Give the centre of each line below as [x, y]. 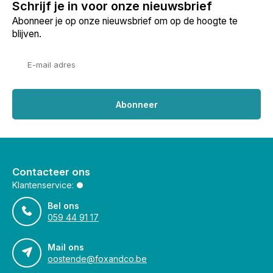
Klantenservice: [43, 185]
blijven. [27, 34]
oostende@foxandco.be [97, 259]
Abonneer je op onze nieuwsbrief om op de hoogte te [125, 21]
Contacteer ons [51, 172]
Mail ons [66, 247]
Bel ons [63, 206]
